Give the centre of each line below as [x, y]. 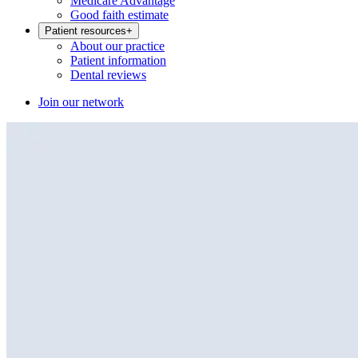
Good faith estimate [119, 15]
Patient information [118, 60]
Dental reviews [108, 75]
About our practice [117, 46]
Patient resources [86, 31]
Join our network [81, 102]
